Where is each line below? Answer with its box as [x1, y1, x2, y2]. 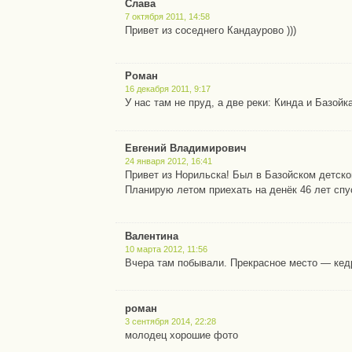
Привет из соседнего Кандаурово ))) [125, 24, 297, 36]
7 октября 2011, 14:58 [125, 11, 211, 21]
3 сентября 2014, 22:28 [125, 316, 217, 326]
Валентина [125, 229, 179, 242]
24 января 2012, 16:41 [125, 156, 213, 167]
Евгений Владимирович [125, 142, 247, 155]
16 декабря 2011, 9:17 [125, 84, 211, 94]
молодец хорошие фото [125, 328, 239, 341]
